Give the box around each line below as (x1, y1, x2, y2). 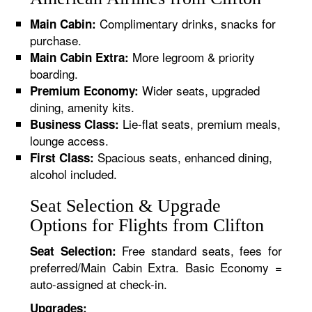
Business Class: (30, 116, 120, 132)
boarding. (30, 65, 79, 82)
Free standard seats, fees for (116, 242, 282, 259)
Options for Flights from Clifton (30, 215, 265, 235)
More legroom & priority (129, 48, 256, 65)
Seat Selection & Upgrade (30, 196, 221, 216)
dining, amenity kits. (30, 98, 135, 116)
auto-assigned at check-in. (30, 275, 168, 292)
